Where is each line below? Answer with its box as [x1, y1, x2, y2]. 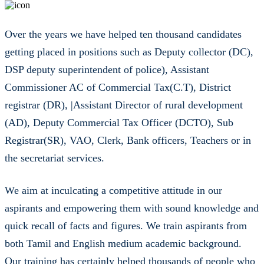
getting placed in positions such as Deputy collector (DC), [5, 45, 253, 58]
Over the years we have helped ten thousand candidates [5, 28, 242, 40]
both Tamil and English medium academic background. [5, 237, 242, 249]
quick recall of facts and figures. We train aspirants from [5, 219, 247, 232]
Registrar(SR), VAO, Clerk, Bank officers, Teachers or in [5, 134, 251, 146]
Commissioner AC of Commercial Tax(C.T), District [5, 81, 231, 93]
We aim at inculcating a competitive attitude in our [5, 184, 222, 196]
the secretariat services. [5, 151, 104, 164]
